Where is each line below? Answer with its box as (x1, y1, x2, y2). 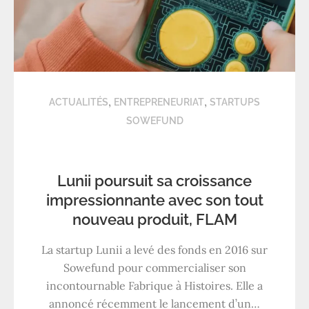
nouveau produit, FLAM (72, 210, 237, 229)
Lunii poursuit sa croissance (57, 172, 252, 190)
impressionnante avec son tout (46, 191, 263, 210)
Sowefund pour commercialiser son (63, 261, 246, 275)
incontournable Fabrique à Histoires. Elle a (46, 279, 263, 293)
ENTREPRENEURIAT (114, 97, 204, 108)
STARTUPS (210, 97, 260, 108)
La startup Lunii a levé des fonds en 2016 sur (41, 243, 268, 257)
